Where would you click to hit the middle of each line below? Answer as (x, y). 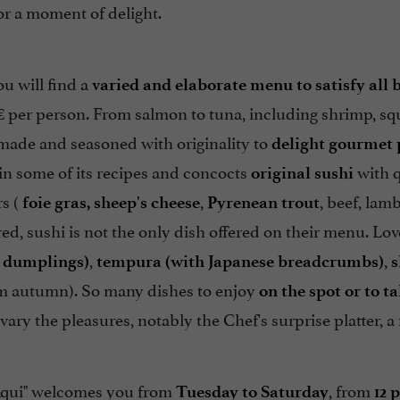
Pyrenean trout (263, 203)
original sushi (302, 173)
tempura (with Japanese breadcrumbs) (240, 262)
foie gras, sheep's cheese (111, 203)
